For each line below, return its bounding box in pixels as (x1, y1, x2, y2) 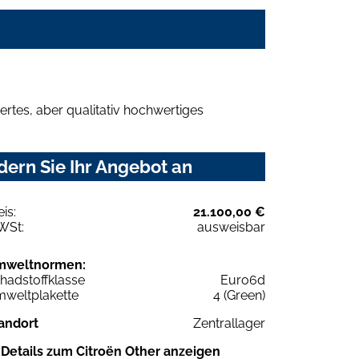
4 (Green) (213, 287, 265, 303)
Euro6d (220, 272, 265, 288)
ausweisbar (197, 219, 265, 235)
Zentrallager (193, 315, 265, 331)
